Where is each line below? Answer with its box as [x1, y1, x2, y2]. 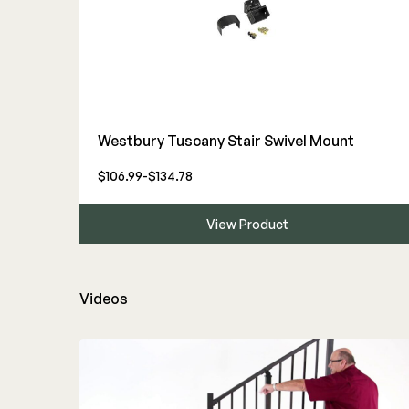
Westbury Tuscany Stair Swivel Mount [98, 131, 354, 150]
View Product [206, 216, 289, 232]
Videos [79, 289, 128, 308]
